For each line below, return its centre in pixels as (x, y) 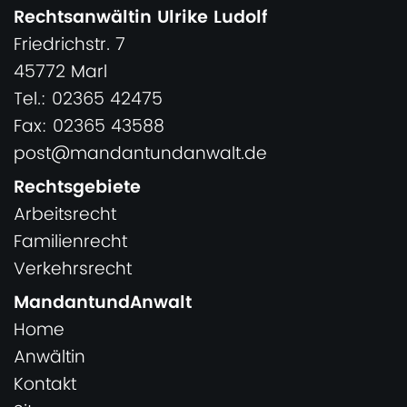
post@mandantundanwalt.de (140, 154)
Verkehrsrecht (73, 270)
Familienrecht (70, 243)
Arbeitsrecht (65, 215)
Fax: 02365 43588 (89, 127)
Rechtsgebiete (77, 188)
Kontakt (45, 385)
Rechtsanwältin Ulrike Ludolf (140, 18)
